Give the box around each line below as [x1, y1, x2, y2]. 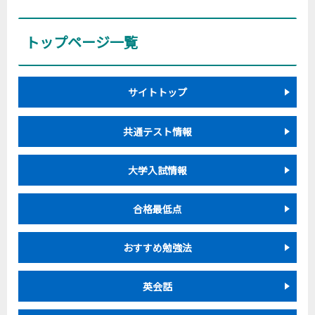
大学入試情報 [128, 162, 187, 177]
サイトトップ [128, 85, 187, 100]
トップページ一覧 [25, 32, 138, 53]
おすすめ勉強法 [123, 240, 192, 255]
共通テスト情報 [123, 124, 192, 139]
